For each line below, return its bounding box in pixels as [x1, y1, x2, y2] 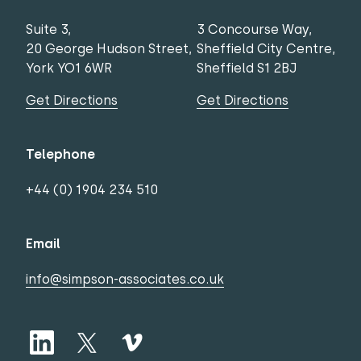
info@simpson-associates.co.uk [26, 271, 224, 287]
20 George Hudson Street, [26, 40, 192, 56]
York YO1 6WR [26, 60, 112, 76]
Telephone [26, 146, 95, 162]
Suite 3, [26, 21, 71, 37]
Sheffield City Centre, [197, 40, 335, 56]
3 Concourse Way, [197, 21, 312, 37]
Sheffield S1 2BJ [197, 60, 297, 76]
